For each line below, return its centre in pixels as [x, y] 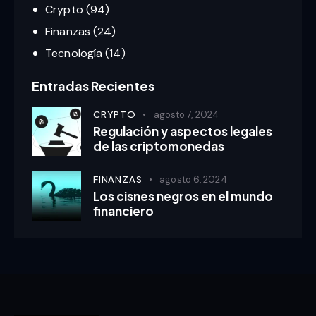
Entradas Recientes [93, 86]
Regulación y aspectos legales [183, 132]
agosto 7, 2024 [186, 115]
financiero [123, 211]
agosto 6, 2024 [193, 180]
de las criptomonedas [159, 146]
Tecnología [74, 54]
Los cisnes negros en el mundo [183, 196]
